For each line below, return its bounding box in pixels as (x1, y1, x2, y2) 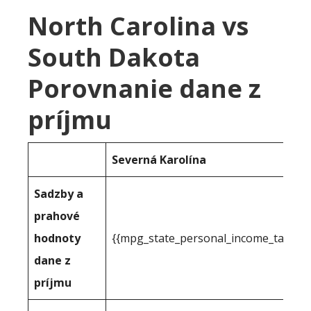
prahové (34, 208, 80, 224)
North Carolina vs (28, 9, 249, 43)
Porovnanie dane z (28, 72, 261, 106)
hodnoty (34, 230, 81, 246)
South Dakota (28, 40, 200, 74)
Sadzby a (34, 186, 83, 201)
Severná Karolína (112, 152, 206, 167)
